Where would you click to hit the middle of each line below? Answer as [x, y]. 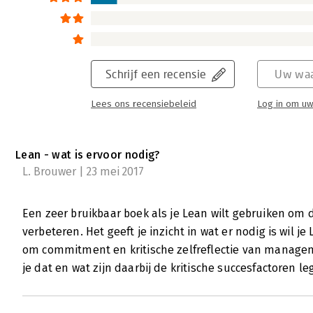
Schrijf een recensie [156, 74]
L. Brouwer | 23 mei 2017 [83, 172]
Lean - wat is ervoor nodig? [88, 155]
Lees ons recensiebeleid [144, 104]
